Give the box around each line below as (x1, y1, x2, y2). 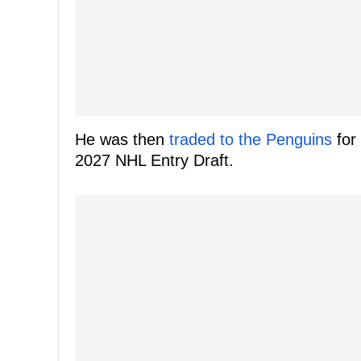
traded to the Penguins (169, 131, 332, 149)
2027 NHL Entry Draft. (75, 151, 234, 170)
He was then (75, 131, 169, 149)
